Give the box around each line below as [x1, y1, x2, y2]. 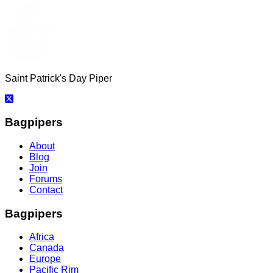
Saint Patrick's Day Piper [5, 73, 112, 83]
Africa [29, 232, 54, 243]
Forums [29, 174, 62, 185]
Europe [29, 253, 61, 264]
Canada [29, 243, 64, 253]
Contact [29, 185, 63, 196]
